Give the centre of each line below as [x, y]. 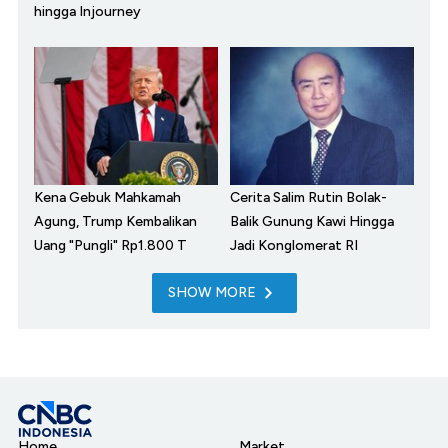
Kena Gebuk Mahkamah [107, 198]
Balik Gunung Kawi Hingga [312, 222]
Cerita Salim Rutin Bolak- [308, 198]
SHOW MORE [211, 293]
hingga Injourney [87, 12]
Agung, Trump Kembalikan [115, 222]
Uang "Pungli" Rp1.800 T [110, 246]
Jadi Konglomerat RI [294, 246]
